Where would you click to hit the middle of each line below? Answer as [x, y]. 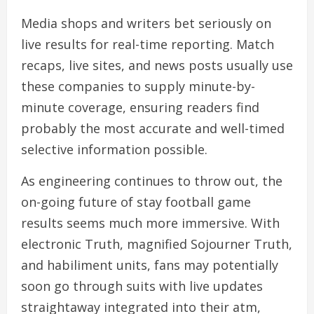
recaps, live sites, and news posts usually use [157, 65]
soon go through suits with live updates [142, 286]
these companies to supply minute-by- [138, 86]
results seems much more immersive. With [150, 223]
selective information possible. [114, 149]
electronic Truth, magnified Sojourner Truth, [157, 244]
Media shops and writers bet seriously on [146, 23]
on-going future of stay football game [136, 202]
